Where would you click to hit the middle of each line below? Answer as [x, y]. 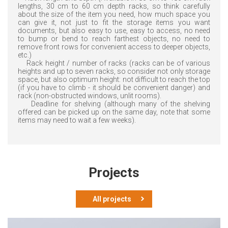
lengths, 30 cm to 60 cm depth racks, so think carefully [114, 6]
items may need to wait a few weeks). [77, 120]
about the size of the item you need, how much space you [114, 15]
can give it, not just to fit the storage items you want [114, 23]
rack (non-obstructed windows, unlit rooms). [90, 96]
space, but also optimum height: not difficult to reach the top [114, 80]
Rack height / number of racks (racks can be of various [114, 63]
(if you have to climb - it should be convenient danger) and [114, 88]
